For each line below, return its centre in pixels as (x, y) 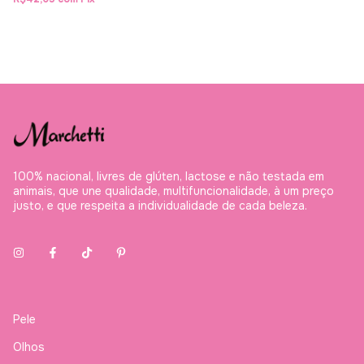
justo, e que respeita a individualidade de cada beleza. (160, 206)
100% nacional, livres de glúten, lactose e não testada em (169, 177)
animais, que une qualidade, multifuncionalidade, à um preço (173, 191)
